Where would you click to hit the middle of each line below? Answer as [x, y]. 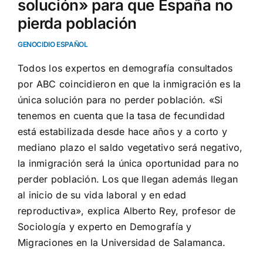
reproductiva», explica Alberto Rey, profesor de [127, 211]
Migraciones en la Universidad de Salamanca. [122, 242]
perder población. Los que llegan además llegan [128, 179]
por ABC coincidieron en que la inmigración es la [129, 84]
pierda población [77, 23]
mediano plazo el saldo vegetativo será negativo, [130, 147]
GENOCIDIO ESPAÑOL [53, 44]
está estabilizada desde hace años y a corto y [122, 131]
